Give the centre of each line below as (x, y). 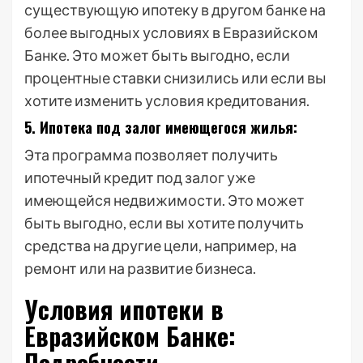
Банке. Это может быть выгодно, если (157, 55)
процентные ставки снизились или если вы (175, 78)
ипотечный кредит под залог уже (140, 177)
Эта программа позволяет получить (151, 155)
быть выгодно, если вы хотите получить (164, 223)
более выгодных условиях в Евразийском (171, 32)
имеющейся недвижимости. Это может (164, 200)
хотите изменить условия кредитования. (167, 100)
